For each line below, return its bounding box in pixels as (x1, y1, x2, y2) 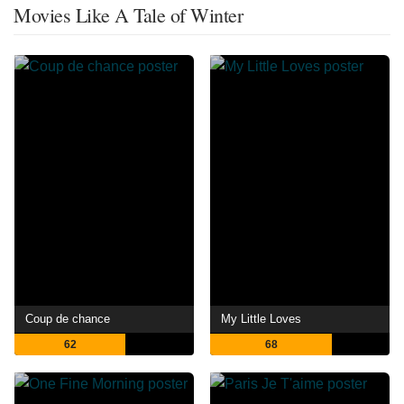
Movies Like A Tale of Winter (14, 2, 243, 29)
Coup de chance (25, 312, 111, 326)
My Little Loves (221, 312, 302, 326)
